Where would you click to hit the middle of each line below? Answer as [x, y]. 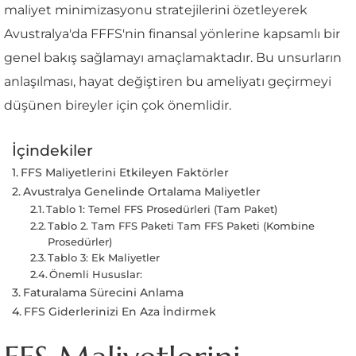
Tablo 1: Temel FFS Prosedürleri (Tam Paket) [162, 209]
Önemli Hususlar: [96, 274]
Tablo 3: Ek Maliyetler [104, 257]
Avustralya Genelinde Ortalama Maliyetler [141, 191]
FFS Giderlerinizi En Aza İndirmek [120, 311]
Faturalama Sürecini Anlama [103, 292]
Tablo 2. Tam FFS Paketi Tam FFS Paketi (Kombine [182, 225]
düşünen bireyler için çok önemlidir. [118, 105]
